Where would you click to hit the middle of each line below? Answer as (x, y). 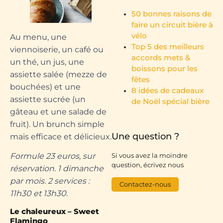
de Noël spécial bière (170, 102)
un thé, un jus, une (47, 62)
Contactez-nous (145, 184)
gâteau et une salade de (58, 111)
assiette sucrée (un (48, 99)
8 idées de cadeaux (167, 91)
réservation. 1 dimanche (57, 168)
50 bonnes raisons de (171, 14)
